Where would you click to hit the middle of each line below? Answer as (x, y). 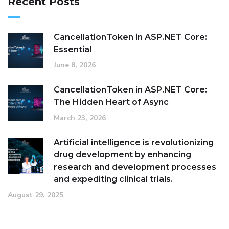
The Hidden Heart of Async (111, 102)
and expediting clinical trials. (113, 179)
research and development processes (135, 167)
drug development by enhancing (122, 155)
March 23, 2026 (80, 118)
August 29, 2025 (36, 195)
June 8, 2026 (75, 65)
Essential (73, 50)
